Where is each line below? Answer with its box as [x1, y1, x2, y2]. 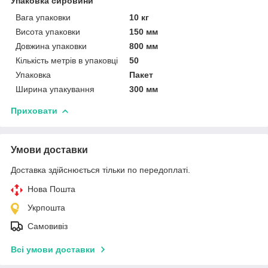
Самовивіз [28, 221, 68, 231]
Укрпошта [28, 202, 65, 212]
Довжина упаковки [16, 41, 87, 51]
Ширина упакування [16, 84, 95, 94]
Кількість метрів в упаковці [16, 55, 118, 65]
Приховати [11, 105, 57, 115]
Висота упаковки [16, 26, 80, 36]
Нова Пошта [28, 184, 75, 194]
